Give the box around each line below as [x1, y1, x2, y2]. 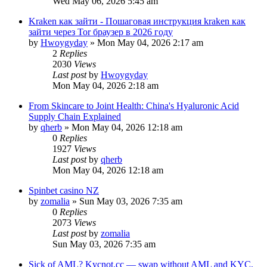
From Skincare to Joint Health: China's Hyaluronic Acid [29, 100, 239, 111]
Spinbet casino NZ [29, 185, 99, 195]
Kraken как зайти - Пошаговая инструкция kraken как [29, 15, 246, 26]
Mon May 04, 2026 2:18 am [52, 80, 159, 91]
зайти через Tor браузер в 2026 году [29, 26, 173, 37]
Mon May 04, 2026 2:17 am [97, 37, 203, 48]
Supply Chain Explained [29, 111, 121, 122]
